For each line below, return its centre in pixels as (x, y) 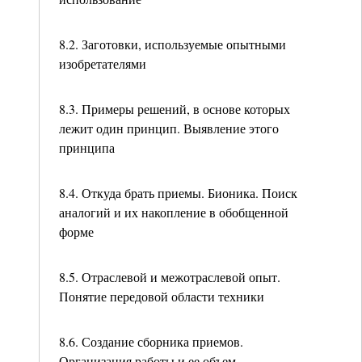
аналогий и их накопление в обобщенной (174, 212)
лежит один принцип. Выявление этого (169, 128)
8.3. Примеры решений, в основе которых (175, 109)
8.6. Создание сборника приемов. (151, 341)
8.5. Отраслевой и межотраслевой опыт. (170, 277)
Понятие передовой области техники (162, 296)
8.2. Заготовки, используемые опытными (173, 44)
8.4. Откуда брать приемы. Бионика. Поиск (178, 193)
